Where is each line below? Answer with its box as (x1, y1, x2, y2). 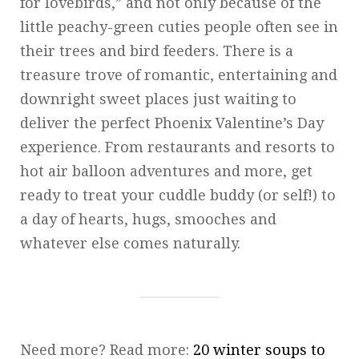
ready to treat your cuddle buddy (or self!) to (20, 186, 336, 204)
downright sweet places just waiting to (20, 90, 296, 107)
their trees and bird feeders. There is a (20, 42, 293, 59)
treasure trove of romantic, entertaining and (20, 66, 337, 83)
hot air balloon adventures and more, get (20, 162, 313, 179)
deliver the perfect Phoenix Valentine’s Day (20, 114, 324, 131)
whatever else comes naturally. (20, 234, 244, 252)
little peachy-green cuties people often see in (20, 18, 338, 35)
